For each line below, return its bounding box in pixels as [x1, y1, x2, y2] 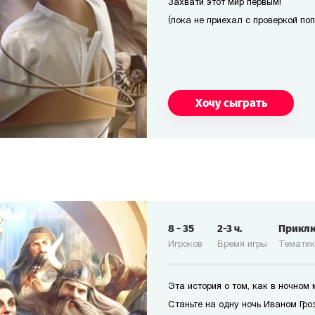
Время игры [217, 240, 267, 249]
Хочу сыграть [195, 96, 267, 110]
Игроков [168, 240, 202, 249]
